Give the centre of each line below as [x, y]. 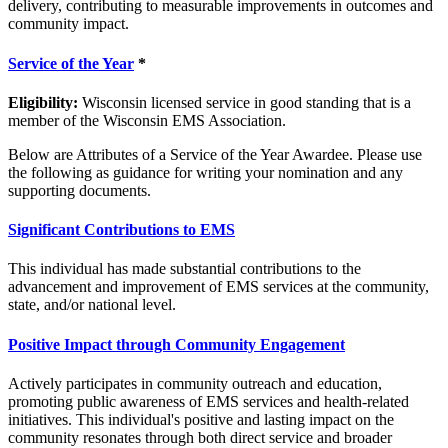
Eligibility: [43, 102]
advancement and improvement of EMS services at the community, [218, 287]
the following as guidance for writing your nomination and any [205, 172]
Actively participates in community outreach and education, [195, 383]
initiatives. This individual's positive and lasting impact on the [201, 419]
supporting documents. [79, 190]
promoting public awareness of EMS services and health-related [208, 401]
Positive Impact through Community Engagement [176, 344]
